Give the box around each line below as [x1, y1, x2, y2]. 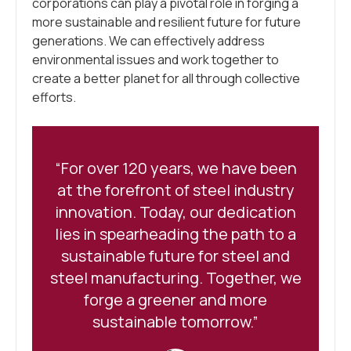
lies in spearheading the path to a [55, 223, 296, 244]
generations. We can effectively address [32, 32, 265, 49]
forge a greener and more [84, 289, 267, 310]
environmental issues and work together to [32, 51, 279, 68]
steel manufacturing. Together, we [49, 267, 302, 288]
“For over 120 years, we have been [54, 157, 297, 179]
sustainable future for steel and [61, 245, 290, 266]
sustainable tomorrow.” [92, 311, 259, 332]
